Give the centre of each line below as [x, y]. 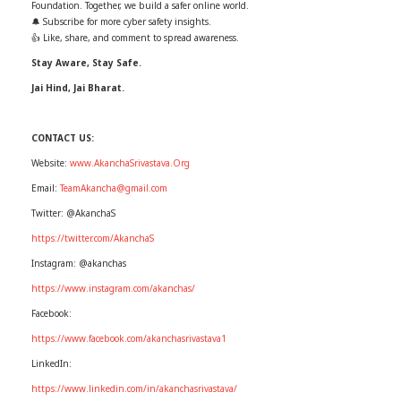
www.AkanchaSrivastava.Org [130, 162]
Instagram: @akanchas [79, 263]
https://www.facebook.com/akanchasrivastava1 [129, 338]
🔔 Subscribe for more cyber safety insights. [121, 21]
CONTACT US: [63, 137]
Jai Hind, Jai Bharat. [78, 87]
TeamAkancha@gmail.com [114, 188]
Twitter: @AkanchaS [73, 213]
